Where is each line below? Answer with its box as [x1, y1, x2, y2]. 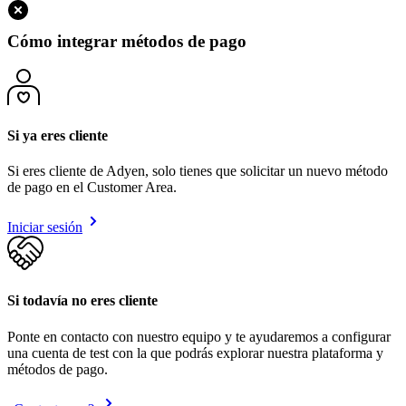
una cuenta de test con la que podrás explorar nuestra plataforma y [7, 344, 383, 361]
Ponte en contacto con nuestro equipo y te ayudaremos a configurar [7, 328, 391, 344]
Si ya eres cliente [7, 127, 108, 143]
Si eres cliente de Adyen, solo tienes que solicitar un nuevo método [7, 163, 388, 179]
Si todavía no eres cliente [7, 293, 158, 309]
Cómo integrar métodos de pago [7, 31, 246, 51]
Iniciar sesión [7, 219, 82, 236]
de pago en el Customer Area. [7, 179, 177, 196]
